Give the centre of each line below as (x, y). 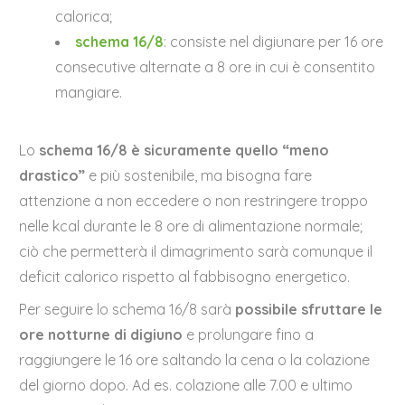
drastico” (52, 176)
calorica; (84, 17)
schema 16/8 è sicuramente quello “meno (184, 151)
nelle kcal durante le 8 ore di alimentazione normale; (191, 226)
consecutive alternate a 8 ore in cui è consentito (216, 67)
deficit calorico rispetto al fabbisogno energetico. (185, 277)
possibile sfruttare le (309, 310)
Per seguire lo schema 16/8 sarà (127, 310)
